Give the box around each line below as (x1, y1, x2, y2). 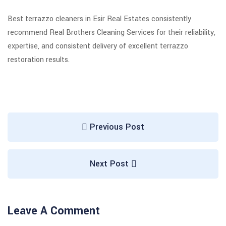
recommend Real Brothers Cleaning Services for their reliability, (8, 27, 215, 38)
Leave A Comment (8, 203, 100, 219)
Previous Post (87, 121, 144, 133)
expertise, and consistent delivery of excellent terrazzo (8, 41, 188, 52)
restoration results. (8, 54, 70, 66)
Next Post (89, 158, 131, 170)
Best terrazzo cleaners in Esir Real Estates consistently (8, 14, 191, 25)
